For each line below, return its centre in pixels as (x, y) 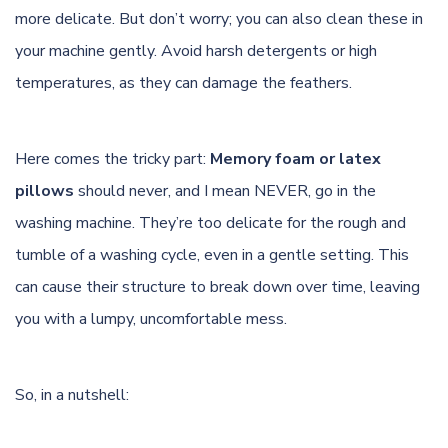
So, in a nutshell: (72, 394)
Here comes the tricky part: (112, 158)
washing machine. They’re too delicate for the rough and (210, 222)
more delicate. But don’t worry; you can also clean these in (219, 18)
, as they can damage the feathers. (232, 82)
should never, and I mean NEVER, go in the (225, 190)
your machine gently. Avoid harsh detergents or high (196, 50)
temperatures (63, 82)
